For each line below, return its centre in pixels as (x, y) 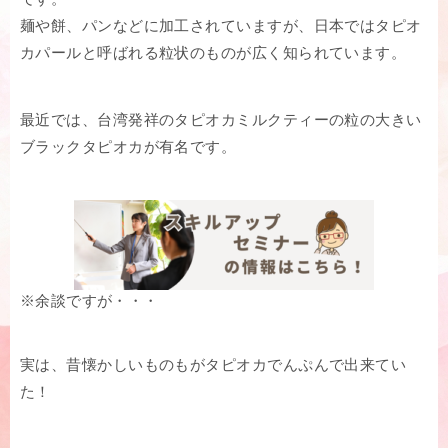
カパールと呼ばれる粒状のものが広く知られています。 (213, 53)
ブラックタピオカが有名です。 (128, 147)
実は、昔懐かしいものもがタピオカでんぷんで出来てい (213, 365)
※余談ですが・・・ (89, 301)
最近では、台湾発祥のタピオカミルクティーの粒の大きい (221, 120)
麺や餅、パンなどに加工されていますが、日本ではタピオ (221, 26)
